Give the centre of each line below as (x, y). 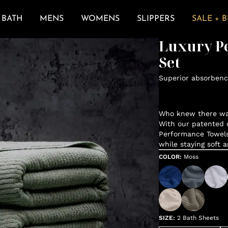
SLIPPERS (155, 19)
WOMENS (100, 19)
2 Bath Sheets (198, 218)
